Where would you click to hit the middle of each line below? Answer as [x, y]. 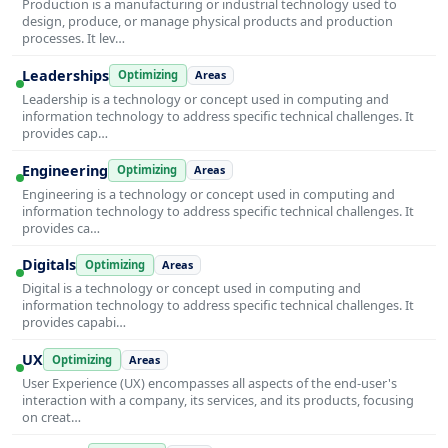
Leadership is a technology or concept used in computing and [205, 98]
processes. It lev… [73, 37]
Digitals [49, 265]
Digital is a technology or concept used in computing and [191, 288]
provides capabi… [74, 322]
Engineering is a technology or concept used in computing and [208, 193]
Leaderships [65, 75]
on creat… [51, 417]
